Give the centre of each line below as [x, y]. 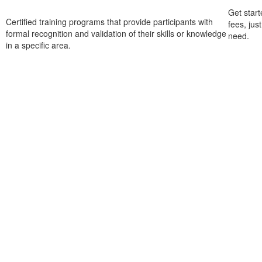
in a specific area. [38, 45]
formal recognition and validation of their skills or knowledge [116, 33]
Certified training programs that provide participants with [109, 22]
